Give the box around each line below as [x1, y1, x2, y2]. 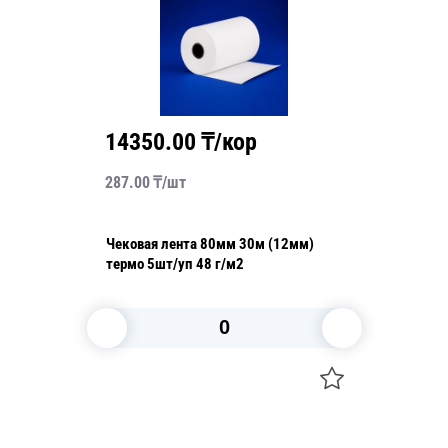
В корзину [165, 368, 236, 387]
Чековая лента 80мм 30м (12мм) [105, 235, 314, 253]
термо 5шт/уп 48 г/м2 [105, 255, 244, 273]
